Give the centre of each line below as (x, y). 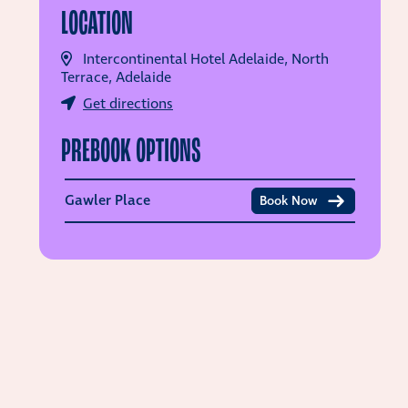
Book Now (289, 201)
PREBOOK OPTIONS (131, 150)
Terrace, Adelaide (116, 78)
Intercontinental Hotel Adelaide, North (206, 60)
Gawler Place (107, 200)
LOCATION (97, 23)
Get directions (128, 104)
